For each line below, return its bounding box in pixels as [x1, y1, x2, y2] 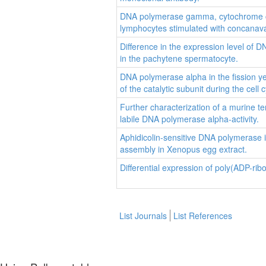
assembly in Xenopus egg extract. [120, 143, 247, 156]
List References [173, 210, 232, 222]
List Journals [119, 210, 167, 222]
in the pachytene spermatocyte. [120, 52, 238, 65]
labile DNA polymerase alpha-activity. [120, 113, 259, 125]
